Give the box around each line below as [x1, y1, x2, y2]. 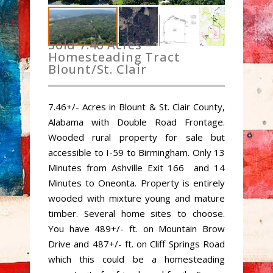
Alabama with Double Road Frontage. [48, 116, 225, 128]
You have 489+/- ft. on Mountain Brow [48, 222, 225, 235]
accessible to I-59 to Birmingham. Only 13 [48, 146, 225, 158]
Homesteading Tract [48, 49, 180, 65]
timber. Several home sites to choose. [48, 207, 225, 219]
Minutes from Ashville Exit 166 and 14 [48, 161, 225, 174]
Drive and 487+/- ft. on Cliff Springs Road [48, 238, 225, 250]
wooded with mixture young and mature [48, 192, 225, 204]
